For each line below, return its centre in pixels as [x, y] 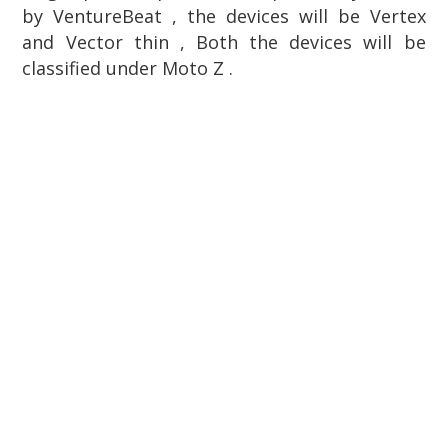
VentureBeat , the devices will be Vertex [239, 16]
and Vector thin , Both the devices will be [224, 42]
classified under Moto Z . [128, 68]
